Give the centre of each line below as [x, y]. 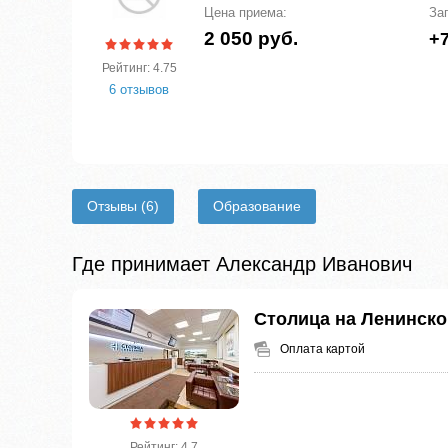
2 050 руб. [251, 39]
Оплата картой [322, 349]
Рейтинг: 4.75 [139, 68]
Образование [257, 206]
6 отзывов [139, 90]
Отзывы [114, 206]
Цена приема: [245, 13]
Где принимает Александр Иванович [242, 264]
